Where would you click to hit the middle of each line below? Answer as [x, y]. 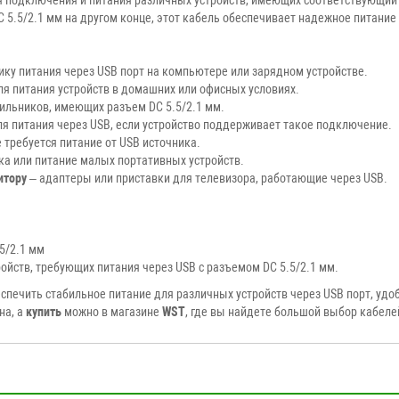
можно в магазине [112, 311]
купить [44, 311]
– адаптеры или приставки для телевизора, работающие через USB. [207, 178]
